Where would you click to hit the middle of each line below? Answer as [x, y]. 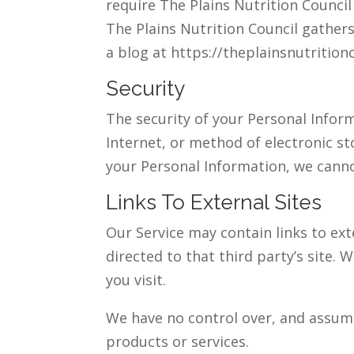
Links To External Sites [214, 202]
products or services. [178, 341]
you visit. [136, 279]
